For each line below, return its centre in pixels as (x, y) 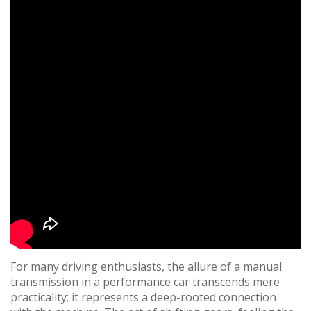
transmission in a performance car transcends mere (145, 281)
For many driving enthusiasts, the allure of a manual (146, 266)
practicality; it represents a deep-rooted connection (143, 297)
